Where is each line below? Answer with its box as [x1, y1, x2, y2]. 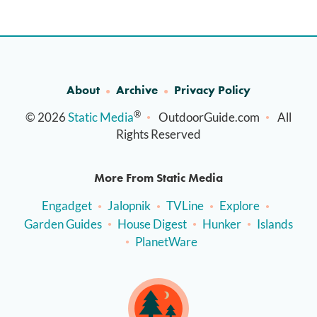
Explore [219, 198, 260, 214]
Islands [257, 216, 293, 231]
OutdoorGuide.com [158, 110, 260, 125]
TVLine [166, 198, 204, 214]
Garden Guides [24, 216, 102, 231]
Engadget [42, 198, 92, 214]
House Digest [117, 216, 187, 231]
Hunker [202, 216, 241, 231]
